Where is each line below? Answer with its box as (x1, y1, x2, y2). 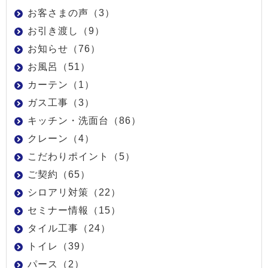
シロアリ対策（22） (28, 187, 121, 197)
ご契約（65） (28, 169, 90, 179)
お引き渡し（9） (28, 25, 105, 36)
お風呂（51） (28, 61, 90, 72)
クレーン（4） (28, 133, 95, 144)
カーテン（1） (28, 79, 95, 90)
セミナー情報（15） (28, 205, 121, 215)
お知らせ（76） (28, 43, 100, 54)
